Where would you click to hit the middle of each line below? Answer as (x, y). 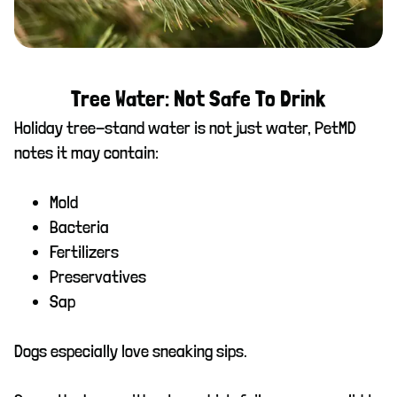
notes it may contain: (86, 153)
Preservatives (98, 277)
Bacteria (79, 227)
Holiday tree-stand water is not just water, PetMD (185, 128)
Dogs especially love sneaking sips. (131, 351)
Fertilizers (84, 252)
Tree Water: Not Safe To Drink (198, 100)
